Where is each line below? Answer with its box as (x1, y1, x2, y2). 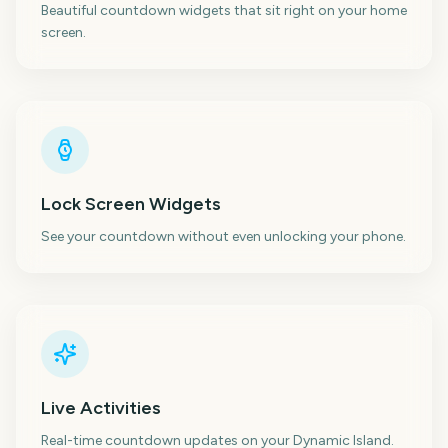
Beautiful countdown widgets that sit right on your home (41, 2, 407, 19)
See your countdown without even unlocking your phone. (41, 228, 406, 245)
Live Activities (41, 397, 161, 419)
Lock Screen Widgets (41, 193, 221, 215)
